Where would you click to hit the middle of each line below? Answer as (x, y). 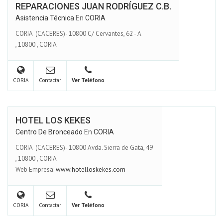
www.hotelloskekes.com (91, 169)
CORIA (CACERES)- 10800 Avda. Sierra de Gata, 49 (85, 147)
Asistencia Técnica (45, 18)
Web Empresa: (36, 169)
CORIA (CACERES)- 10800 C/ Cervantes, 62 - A (79, 33)
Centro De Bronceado (49, 132)
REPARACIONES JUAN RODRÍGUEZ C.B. (93, 6)
